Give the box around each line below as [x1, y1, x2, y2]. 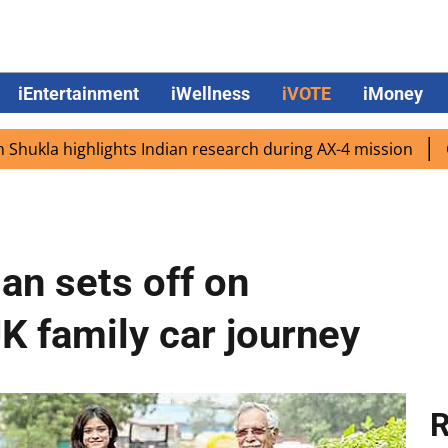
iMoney [363, 82, 423, 104]
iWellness [171, 82, 250, 104]
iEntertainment [18, 82, 139, 104]
